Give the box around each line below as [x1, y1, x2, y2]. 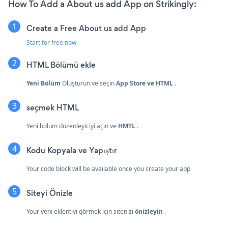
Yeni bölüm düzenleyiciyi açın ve [26, 122, 118, 131]
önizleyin [135, 207, 163, 216]
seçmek [26, 102, 56, 113]
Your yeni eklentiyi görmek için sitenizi [26, 207, 135, 216]
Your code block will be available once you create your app [26, 164, 190, 174]
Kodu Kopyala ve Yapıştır [26, 145, 117, 156]
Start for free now [26, 38, 76, 47]
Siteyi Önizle [26, 188, 73, 199]
